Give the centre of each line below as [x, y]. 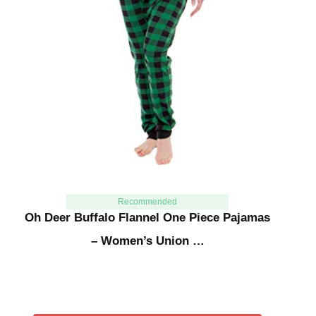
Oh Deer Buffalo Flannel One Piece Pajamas [147, 217]
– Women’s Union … [147, 241]
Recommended [147, 201]
